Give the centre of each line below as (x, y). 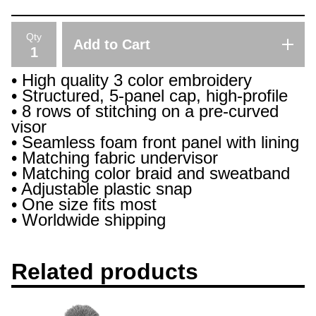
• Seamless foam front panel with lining (155, 142)
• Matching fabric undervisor (115, 158)
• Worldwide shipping (89, 220)
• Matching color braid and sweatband (151, 174)
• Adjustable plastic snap (102, 189)
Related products (105, 271)
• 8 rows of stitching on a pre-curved (145, 111)
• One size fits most (84, 205)
